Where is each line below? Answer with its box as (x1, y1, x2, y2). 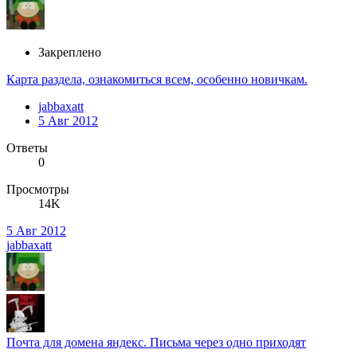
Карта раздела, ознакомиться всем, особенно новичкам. (6, 73, 308, 87)
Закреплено (38, 45, 101, 60)
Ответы (6, 141, 48, 155)
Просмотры (6, 182, 69, 197)
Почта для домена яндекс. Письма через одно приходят (6, 335, 306, 350)
